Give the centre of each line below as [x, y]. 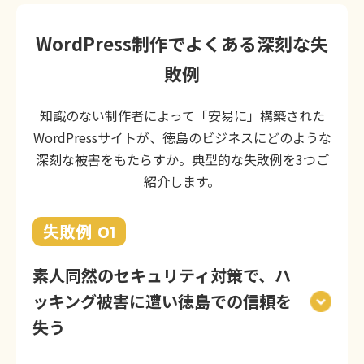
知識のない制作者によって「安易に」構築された [182, 116]
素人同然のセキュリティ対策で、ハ [162, 275]
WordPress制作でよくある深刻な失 [182, 43]
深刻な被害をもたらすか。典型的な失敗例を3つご [182, 160]
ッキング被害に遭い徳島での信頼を [162, 301]
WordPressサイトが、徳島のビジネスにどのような [182, 138]
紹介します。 [182, 182]
